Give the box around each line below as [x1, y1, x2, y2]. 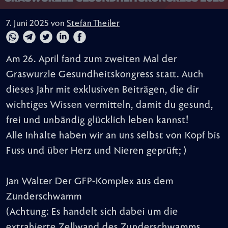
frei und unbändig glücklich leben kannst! [6, 115, 189, 126]
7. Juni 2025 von [6, 19, 67, 28]
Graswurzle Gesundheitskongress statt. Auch [6, 69, 204, 80]
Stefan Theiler [67, 19, 120, 28]
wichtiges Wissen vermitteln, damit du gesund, [6, 100, 213, 110]
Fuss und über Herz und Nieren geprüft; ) [6, 146, 187, 156]
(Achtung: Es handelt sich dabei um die [6, 207, 178, 217]
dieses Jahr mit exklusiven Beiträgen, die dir [6, 84, 199, 95]
